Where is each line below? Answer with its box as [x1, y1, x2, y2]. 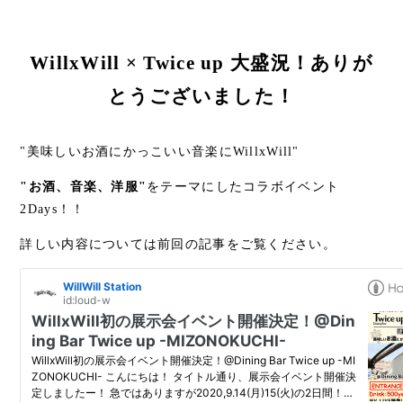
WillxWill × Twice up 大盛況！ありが [30, 51, 373, 74]
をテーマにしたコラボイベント [147, 179, 340, 193]
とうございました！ [107, 85, 296, 107]
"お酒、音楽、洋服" [20, 179, 148, 193]
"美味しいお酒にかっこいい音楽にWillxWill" [20, 144, 300, 158]
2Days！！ [20, 201, 85, 216]
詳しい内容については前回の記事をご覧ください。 [20, 237, 336, 251]
